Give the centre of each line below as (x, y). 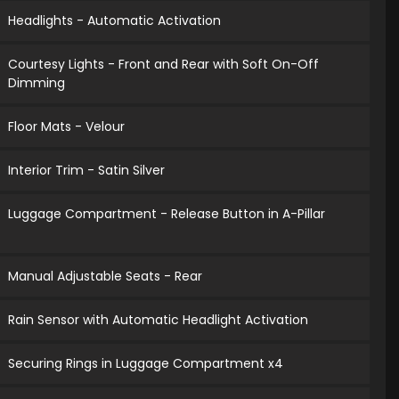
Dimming (37, 83)
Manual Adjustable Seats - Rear (106, 277)
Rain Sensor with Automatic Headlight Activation (159, 320)
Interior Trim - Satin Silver (87, 171)
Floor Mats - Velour (67, 127)
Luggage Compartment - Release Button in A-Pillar (167, 214)
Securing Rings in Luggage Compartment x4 (146, 364)
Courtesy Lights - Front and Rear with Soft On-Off (164, 65)
